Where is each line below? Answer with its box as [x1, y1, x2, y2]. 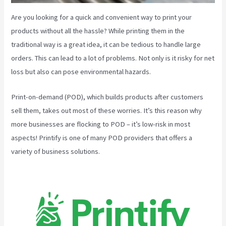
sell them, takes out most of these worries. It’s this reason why [11, 106, 202, 116]
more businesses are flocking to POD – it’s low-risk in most [11, 120, 191, 129]
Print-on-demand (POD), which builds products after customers [11, 92, 204, 102]
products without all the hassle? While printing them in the [11, 26, 185, 35]
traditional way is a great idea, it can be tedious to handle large [11, 39, 201, 49]
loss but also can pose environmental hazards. [11, 67, 151, 76]
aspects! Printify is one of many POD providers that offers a [11, 133, 193, 143]
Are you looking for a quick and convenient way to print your [11, 12, 192, 22]
